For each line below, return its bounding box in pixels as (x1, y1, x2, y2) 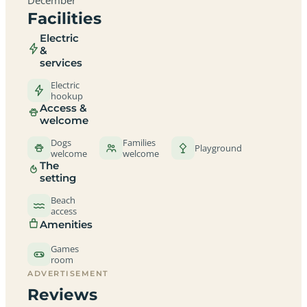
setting (40, 171, 76, 184)
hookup (51, 89, 83, 102)
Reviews (27, 284, 97, 304)
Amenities (40, 219, 93, 231)
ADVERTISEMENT (27, 268, 110, 278)
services (40, 56, 82, 69)
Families (123, 136, 156, 149)
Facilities (27, 8, 101, 28)
